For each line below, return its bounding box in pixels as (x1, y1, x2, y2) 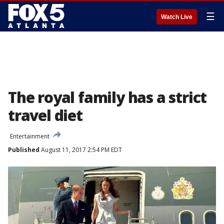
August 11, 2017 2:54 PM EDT (39, 145, 122, 154)
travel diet (8, 105, 82, 125)
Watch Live (161, 13, 192, 20)
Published (8, 145, 39, 154)
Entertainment (10, 132, 49, 140)
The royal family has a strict (8, 87, 207, 107)
